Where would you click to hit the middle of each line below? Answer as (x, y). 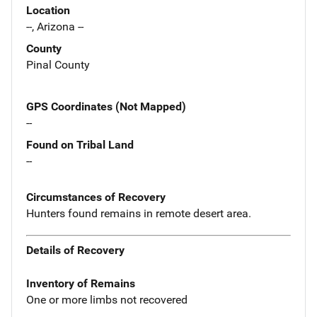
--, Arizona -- (55, 26)
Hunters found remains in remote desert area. (139, 213)
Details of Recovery (75, 250)
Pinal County (58, 64)
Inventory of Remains (81, 284)
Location (48, 10)
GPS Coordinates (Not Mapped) (106, 106)
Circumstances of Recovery (96, 197)
